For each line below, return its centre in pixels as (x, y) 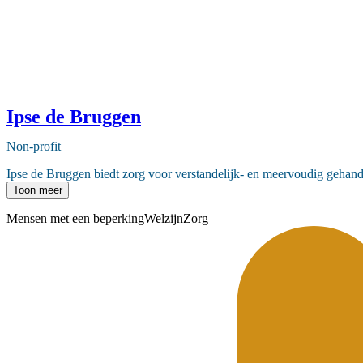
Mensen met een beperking (75, 218)
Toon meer (38, 190)
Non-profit (34, 146)
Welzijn (164, 218)
